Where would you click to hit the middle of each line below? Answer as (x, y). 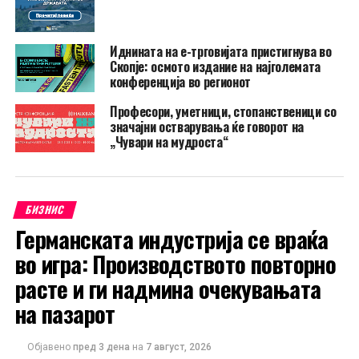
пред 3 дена (102, 347)
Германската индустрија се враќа (171, 238)
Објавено (48, 347)
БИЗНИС (45, 209)
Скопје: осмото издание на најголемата (215, 67)
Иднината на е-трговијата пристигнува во (220, 52)
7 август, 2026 (178, 347)
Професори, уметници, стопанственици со (223, 112)
